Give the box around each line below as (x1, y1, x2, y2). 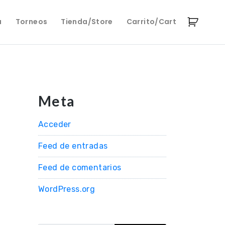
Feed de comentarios (38, 163, 122, 172)
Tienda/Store (61, 16, 113, 27)
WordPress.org (38, 184, 95, 194)
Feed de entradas (38, 141, 108, 151)
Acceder (38, 120, 71, 129)
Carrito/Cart (126, 16, 176, 27)
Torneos (15, 16, 48, 27)
